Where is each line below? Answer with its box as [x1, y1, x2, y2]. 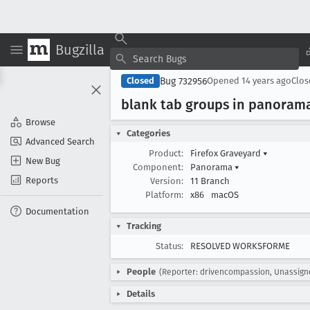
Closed [127, 75, 154, 86]
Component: [133, 162, 183, 172]
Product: [149, 148, 183, 158]
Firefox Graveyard [190, 148, 263, 158]
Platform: [145, 190, 183, 200]
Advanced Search [26, 136, 95, 147]
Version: [150, 176, 183, 186]
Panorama [190, 162, 235, 172]
